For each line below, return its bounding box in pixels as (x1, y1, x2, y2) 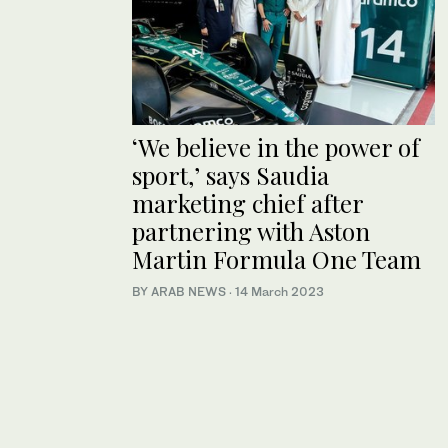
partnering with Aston (132, 214, 370, 247)
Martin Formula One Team (132, 242, 421, 275)
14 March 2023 (235, 283, 324, 299)
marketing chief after (132, 186, 363, 219)
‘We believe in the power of (132, 130, 420, 163)
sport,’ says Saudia (132, 158, 329, 191)
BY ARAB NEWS (132, 283, 229, 299)
